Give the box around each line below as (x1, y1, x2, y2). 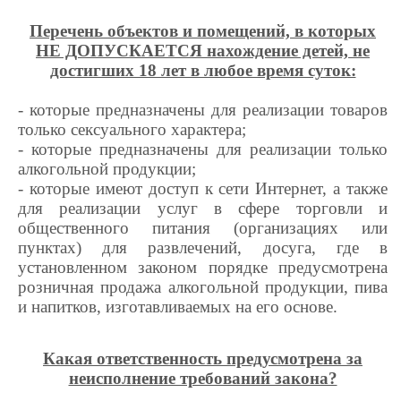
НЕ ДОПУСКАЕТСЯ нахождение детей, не (36, 40, 370, 60)
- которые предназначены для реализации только (18, 139, 388, 158)
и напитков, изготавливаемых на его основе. (18, 296, 337, 316)
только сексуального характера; (18, 119, 246, 139)
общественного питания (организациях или (18, 218, 388, 237)
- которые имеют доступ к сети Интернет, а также (18, 178, 388, 198)
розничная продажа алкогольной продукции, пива (18, 277, 388, 296)
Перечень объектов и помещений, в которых (30, 21, 376, 40)
